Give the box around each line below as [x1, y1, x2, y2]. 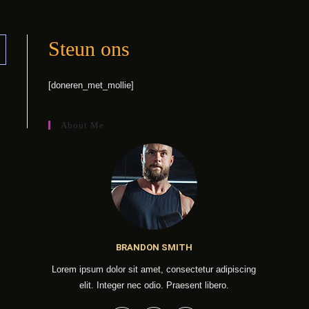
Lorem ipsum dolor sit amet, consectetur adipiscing [52, 264, 256, 275]
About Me [61, 120, 104, 130]
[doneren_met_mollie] [48, 80, 134, 90]
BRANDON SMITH [115, 242, 192, 252]
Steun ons [48, 37, 130, 60]
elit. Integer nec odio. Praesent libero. [79, 280, 229, 290]
